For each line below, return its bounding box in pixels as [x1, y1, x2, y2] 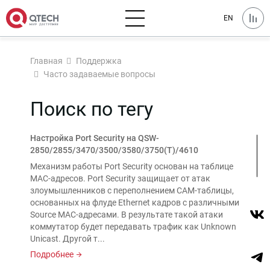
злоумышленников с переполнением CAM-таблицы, [30, 186, 234, 195]
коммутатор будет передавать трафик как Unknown [30, 222, 236, 231]
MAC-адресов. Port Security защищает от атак [30, 174, 210, 183]
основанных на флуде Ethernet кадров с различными [30, 198, 239, 207]
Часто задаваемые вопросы [43, 69, 155, 79]
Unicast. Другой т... [30, 234, 105, 243]
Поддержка [76, 56, 122, 66]
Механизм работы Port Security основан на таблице [30, 162, 233, 171]
